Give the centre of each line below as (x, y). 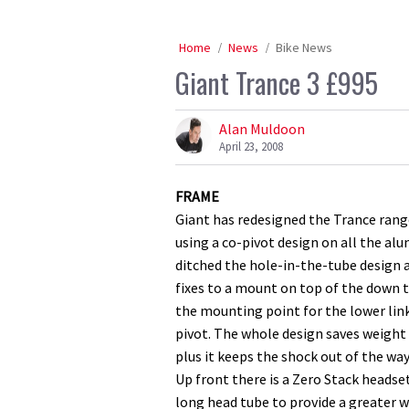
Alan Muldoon (262, 129)
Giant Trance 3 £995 (277, 83)
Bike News (304, 47)
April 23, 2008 (251, 146)
